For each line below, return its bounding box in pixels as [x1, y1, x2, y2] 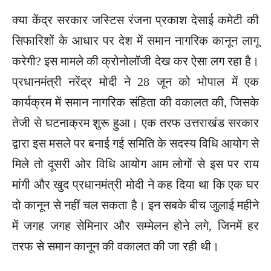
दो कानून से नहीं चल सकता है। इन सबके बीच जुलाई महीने [12, 198, 259, 212]
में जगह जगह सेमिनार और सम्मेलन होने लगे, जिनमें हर [12, 218, 259, 232]
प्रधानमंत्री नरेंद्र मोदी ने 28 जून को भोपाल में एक [12, 74, 259, 88]
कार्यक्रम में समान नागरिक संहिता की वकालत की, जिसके [12, 95, 259, 109]
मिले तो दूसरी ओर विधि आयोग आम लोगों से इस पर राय [12, 157, 259, 171]
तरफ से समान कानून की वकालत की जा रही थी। [12, 239, 219, 253]
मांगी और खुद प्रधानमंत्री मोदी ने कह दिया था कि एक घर [12, 177, 259, 191]
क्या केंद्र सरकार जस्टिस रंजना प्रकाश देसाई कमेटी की [12, 13, 259, 27]
